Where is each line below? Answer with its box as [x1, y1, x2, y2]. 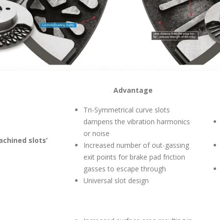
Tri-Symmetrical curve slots [83, 105, 170, 114]
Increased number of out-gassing [83, 140, 189, 150]
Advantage [113, 85, 153, 95]
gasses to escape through [83, 164, 166, 173]
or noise [83, 128, 110, 138]
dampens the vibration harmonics [83, 116, 190, 126]
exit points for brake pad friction [83, 152, 185, 162]
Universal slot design [83, 175, 149, 185]
